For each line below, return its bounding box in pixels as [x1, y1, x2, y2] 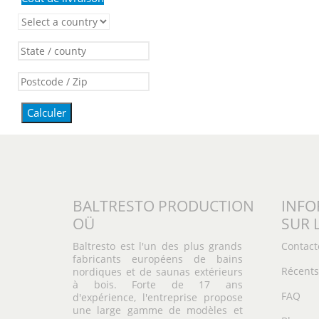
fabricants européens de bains [73, 252, 243, 266]
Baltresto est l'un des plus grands [73, 239, 243, 253]
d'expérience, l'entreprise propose [73, 291, 243, 304]
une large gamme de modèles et [73, 303, 243, 317]
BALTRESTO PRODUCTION [73, 196, 254, 216]
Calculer [27, 105, 66, 120]
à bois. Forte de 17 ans [73, 278, 243, 291]
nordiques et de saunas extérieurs [73, 265, 243, 278]
